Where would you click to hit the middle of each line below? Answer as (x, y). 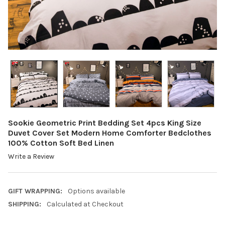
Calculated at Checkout (85, 204)
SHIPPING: (25, 204)
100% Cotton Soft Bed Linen (61, 143)
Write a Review (31, 157)
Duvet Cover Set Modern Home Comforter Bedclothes (110, 133)
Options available (96, 191)
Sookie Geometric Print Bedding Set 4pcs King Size (105, 123)
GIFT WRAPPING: (35, 191)
